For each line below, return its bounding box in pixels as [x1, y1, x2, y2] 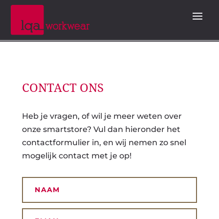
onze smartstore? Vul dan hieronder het [22, 125, 180, 134]
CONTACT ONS [22, 81, 104, 95]
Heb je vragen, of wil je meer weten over [22, 111, 182, 121]
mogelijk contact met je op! [22, 151, 131, 161]
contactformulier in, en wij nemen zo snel [22, 138, 186, 148]
